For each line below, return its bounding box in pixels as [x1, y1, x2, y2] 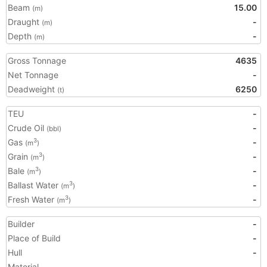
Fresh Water [8, 194, 57, 204]
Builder [8, 219, 35, 229]
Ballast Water [8, 180, 61, 190]
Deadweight [8, 84, 57, 94]
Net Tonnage [8, 70, 58, 80]
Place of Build [8, 233, 61, 243]
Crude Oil [8, 123, 46, 133]
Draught [8, 17, 42, 27]
